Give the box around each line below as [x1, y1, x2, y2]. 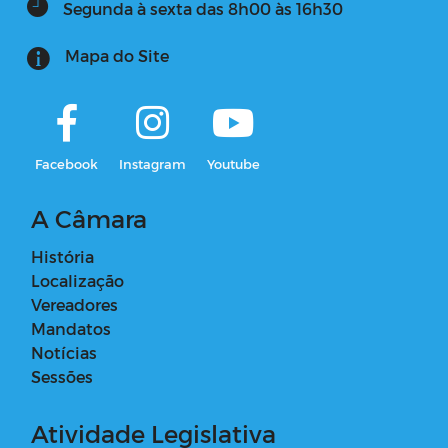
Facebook [35, 155, 98, 171]
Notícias [31, 342, 97, 362]
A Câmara [31, 203, 147, 233]
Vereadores [31, 294, 118, 314]
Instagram [119, 155, 186, 171]
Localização [31, 270, 124, 290]
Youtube [207, 155, 260, 171]
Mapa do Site [65, 45, 169, 65]
